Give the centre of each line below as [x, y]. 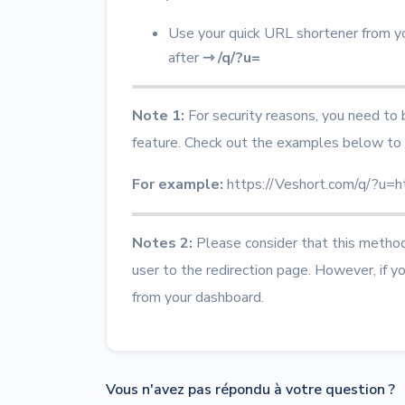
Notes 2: [164, 243]
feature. [156, 143]
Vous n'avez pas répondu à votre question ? [250, 390]
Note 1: [158, 116]
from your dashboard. [198, 297]
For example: [178, 184]
